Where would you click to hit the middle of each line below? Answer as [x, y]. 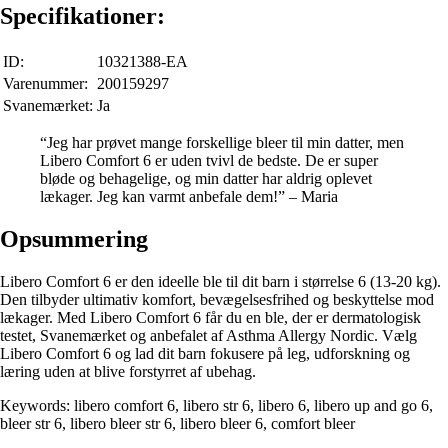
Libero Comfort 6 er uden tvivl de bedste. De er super [209, 160]
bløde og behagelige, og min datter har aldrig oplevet [206, 178]
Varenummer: [45, 83]
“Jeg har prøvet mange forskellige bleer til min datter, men [222, 142]
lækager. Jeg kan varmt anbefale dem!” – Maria [189, 196]
